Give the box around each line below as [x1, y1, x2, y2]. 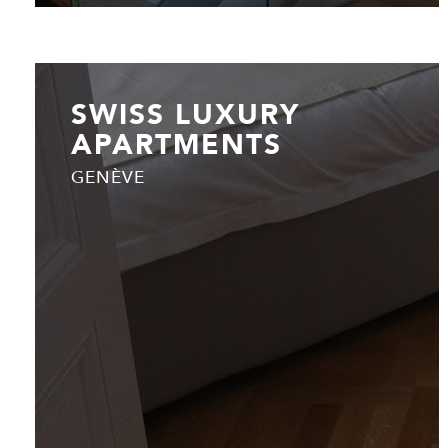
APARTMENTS [71, 127, 282, 161]
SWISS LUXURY [71, 97, 300, 131]
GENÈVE [71, 167, 145, 188]
